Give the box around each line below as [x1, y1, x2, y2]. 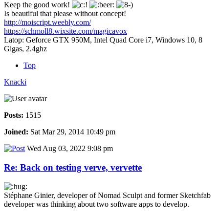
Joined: [4, 128, 28, 136]
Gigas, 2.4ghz [4, 44, 47, 53]
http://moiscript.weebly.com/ [4, 18, 91, 27]
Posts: [4, 111, 23, 120]
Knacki [4, 78, 26, 87]
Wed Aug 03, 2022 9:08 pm [25, 144, 113, 153]
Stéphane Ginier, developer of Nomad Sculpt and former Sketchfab [4, 191, 211, 199]
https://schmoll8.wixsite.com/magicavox [4, 27, 127, 36]
